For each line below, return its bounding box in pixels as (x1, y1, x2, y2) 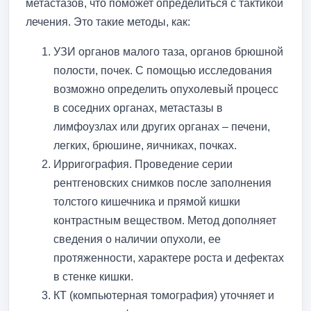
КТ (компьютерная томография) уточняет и (53, 289, 274, 301)
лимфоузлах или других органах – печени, (53, 120, 270, 133)
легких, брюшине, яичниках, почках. (53, 139, 237, 151)
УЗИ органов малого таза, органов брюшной (53, 45, 283, 58)
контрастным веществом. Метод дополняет (53, 214, 276, 226)
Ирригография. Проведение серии (53, 158, 233, 170)
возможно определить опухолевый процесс (53, 83, 278, 95)
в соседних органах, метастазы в (53, 101, 223, 114)
